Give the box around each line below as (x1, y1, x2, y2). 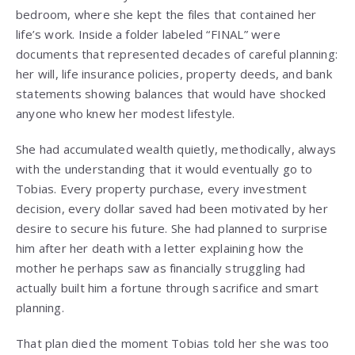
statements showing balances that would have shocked (16, 86, 326, 102)
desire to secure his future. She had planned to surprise (16, 220, 328, 237)
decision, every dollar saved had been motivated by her (16, 200, 328, 217)
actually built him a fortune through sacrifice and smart (16, 280, 319, 296)
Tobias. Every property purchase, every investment (16, 181, 307, 197)
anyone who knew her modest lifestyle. (16, 105, 235, 122)
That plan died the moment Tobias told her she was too (16, 335, 330, 352)
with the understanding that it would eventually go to (16, 161, 313, 177)
